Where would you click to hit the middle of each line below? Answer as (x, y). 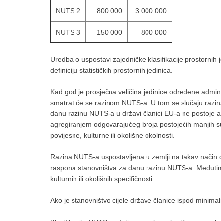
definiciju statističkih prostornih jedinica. (111, 70)
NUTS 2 (68, 11)
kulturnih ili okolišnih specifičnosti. (102, 179)
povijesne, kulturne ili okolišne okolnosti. (112, 135)
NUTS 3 (68, 32)
